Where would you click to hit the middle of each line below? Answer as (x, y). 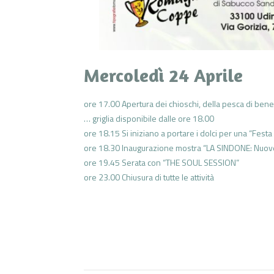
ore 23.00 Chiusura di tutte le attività (149, 177)
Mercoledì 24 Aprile (163, 75)
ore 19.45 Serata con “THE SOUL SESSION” (161, 162)
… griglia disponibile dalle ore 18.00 (149, 118)
